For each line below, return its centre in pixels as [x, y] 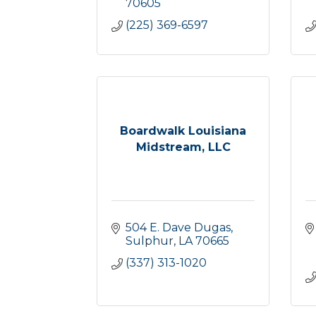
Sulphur [150, 241]
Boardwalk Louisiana [183, 130]
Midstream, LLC [183, 147]
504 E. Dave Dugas [178, 227]
